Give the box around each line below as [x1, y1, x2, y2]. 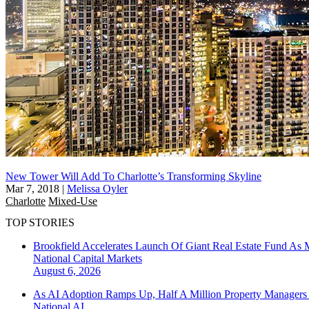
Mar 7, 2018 [6, 182, 59, 195]
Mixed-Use [48, 195, 97, 207]
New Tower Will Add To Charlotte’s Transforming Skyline [6, 170, 261, 182]
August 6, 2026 [33, 265, 101, 277]
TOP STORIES [6, 217, 74, 229]
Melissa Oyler [67, 182, 128, 195]
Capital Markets [73, 252, 142, 265]
